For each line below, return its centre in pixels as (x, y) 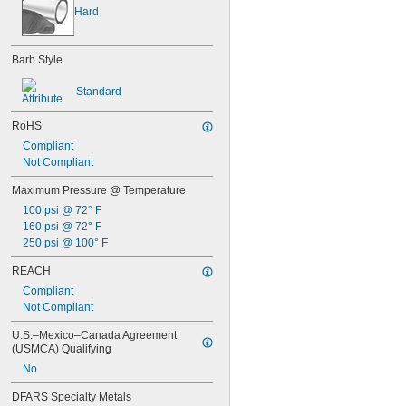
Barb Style (37, 60)
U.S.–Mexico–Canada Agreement (94, 335)
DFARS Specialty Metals (72, 397)
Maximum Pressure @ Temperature (99, 190)
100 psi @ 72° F (62, 210)
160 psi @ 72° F (62, 227)
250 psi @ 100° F (65, 243)
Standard (99, 92)
